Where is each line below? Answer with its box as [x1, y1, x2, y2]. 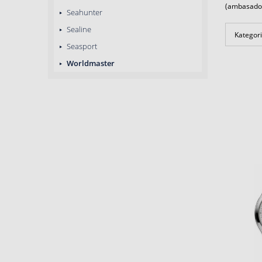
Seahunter [65, 7, 102, 18]
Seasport [65, 41, 97, 51]
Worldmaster [65, 58, 115, 68]
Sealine [65, 24, 91, 35]
